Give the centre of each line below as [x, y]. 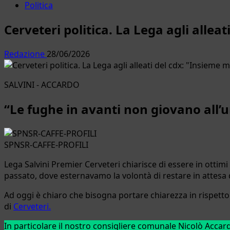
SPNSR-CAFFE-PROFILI [46, 145]
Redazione [25, 54]
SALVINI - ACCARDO [42, 84]
